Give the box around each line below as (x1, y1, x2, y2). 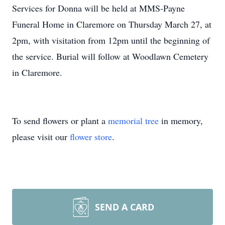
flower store (70, 131, 112, 143)
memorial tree (108, 115, 159, 127)
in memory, (159, 115, 203, 127)
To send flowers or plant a (12, 115, 108, 127)
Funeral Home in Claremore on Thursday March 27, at (12, 18, 211, 30)
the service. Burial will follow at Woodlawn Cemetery (12, 50, 208, 62)
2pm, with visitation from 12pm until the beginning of (12, 34, 210, 46)
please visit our (12, 131, 70, 143)
